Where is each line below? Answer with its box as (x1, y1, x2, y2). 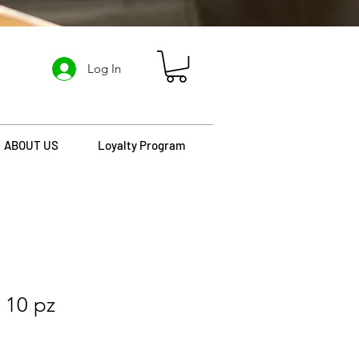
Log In (87, 61, 122, 76)
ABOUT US (4, 138, 58, 153)
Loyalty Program (98, 138, 185, 153)
